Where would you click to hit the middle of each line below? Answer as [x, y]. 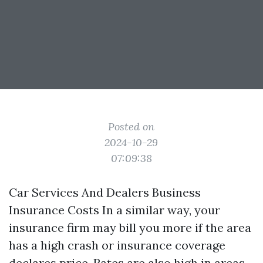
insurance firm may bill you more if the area [130, 227]
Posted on [131, 127]
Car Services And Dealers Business [105, 192]
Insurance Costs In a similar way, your [114, 210]
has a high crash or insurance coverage [117, 245]
